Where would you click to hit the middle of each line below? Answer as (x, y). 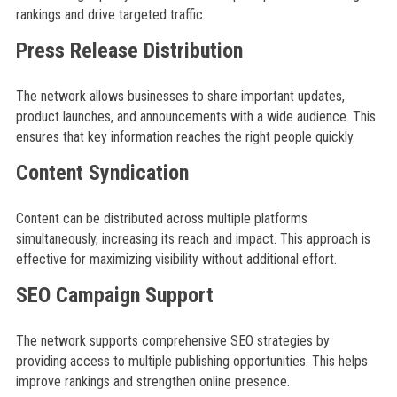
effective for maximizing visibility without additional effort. (176, 259)
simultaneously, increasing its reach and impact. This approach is (193, 239)
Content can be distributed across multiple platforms (161, 218)
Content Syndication (102, 173)
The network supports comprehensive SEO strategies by (172, 341)
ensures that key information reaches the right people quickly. (185, 137)
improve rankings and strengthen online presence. (152, 381)
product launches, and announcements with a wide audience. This (195, 117)
